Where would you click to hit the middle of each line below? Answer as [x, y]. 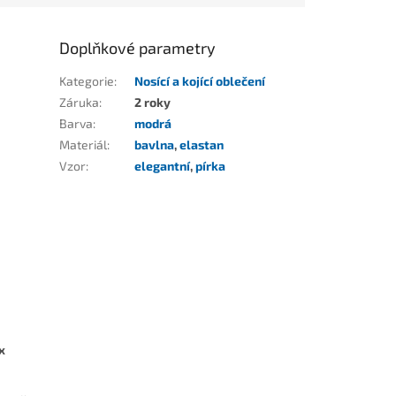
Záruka [80, 103]
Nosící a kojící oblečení [200, 81]
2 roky [153, 103]
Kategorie [87, 81]
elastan [202, 145]
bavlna [155, 145]
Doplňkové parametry [138, 48]
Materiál [84, 145]
